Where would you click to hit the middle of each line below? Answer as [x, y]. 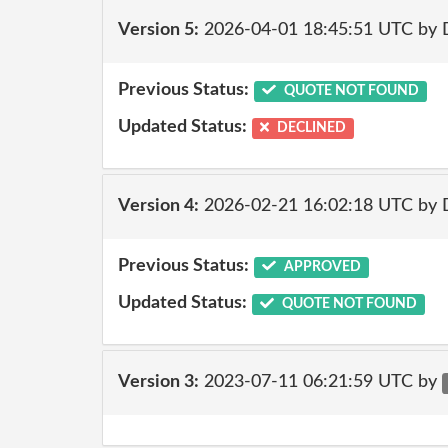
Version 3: [158, 382]
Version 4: [158, 206]
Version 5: [158, 30]
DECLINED [310, 128]
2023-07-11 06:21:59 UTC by [320, 382]
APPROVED [320, 266]
